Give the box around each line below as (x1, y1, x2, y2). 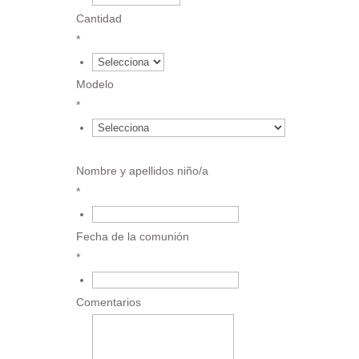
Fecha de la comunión (75, 229, 189, 243)
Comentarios (75, 295, 141, 309)
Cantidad (75, 11, 122, 25)
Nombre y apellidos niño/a (75, 163, 208, 177)
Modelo (75, 77, 114, 91)
